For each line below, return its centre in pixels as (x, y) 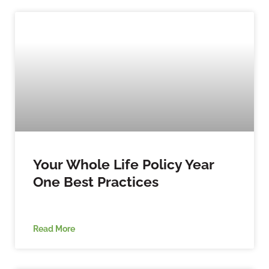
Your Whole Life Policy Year (124, 164)
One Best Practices (96, 181)
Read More (54, 228)
